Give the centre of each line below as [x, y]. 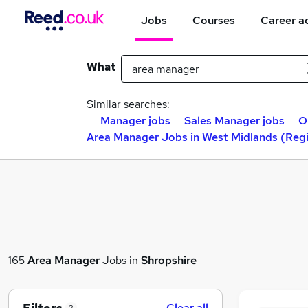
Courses [214, 20]
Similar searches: [128, 104]
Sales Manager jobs [234, 121]
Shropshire [169, 260]
